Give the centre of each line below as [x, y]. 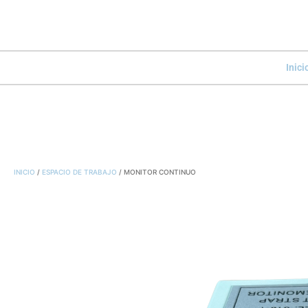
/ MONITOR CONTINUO [156, 172]
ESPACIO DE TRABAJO [79, 172]
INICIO [24, 172]
